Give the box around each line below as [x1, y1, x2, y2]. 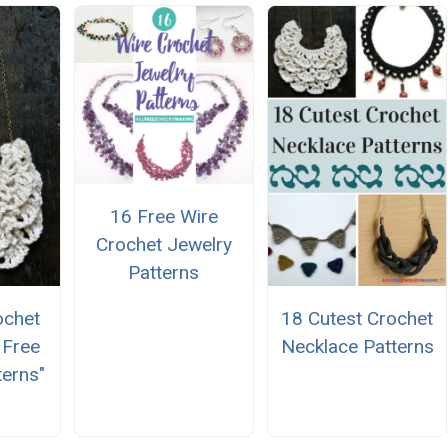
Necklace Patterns [280, 335, 434, 358]
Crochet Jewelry [95, 233, 232, 257]
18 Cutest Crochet [281, 307, 434, 330]
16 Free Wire [109, 205, 218, 229]
